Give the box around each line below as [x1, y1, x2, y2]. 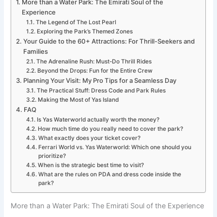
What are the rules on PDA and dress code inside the [38, 170, 181, 178]
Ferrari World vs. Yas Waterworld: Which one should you [38, 143, 191, 151]
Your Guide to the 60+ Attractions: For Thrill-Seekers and [23, 37, 195, 45]
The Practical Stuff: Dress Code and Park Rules [36, 87, 166, 94]
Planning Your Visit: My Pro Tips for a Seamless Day [23, 76, 177, 84]
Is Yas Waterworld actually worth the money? [36, 116, 159, 123]
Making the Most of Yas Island [37, 96, 119, 103]
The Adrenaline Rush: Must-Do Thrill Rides [36, 58, 152, 65]
